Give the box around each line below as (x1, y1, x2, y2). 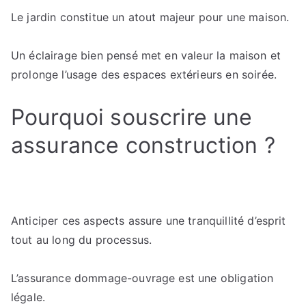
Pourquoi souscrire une (11, 104, 253, 130)
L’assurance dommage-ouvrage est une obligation (11, 271, 274, 285)
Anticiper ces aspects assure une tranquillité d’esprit (11, 214, 286, 227)
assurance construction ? (11, 132, 275, 158)
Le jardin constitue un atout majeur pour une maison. (11, 10, 290, 24)
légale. (11, 290, 46, 304)
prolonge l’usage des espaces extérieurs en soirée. (11, 68, 277, 81)
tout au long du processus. (11, 233, 152, 247)
